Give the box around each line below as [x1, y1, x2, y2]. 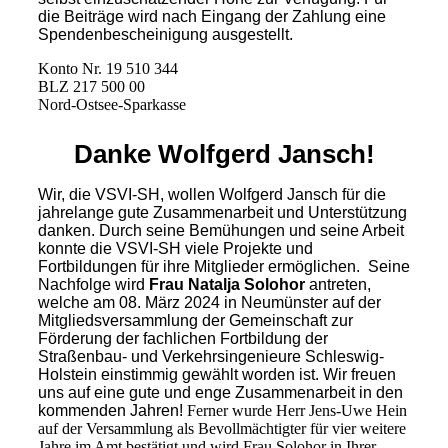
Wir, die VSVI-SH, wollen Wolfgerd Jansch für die [37, 185, 386, 203]
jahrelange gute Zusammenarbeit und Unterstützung [37, 203, 407, 221]
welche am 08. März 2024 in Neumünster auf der [37, 293, 381, 311]
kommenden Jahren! [37, 401, 187, 419]
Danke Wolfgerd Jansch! [73, 138, 375, 169]
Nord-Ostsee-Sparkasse [37, 96, 186, 114]
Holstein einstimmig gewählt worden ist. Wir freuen [37, 365, 396, 383]
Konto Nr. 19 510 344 [37, 60, 178, 78]
